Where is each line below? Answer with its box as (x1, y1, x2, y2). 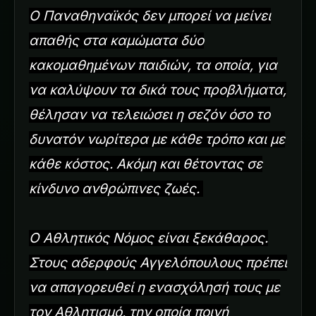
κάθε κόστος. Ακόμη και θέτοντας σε (29, 155, 262, 172)
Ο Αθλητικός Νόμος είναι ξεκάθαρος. (29, 229, 268, 246)
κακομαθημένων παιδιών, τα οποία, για (29, 56, 277, 73)
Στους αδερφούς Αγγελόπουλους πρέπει (29, 254, 287, 271)
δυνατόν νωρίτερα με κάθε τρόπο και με (29, 130, 285, 147)
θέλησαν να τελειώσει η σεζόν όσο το (29, 106, 270, 123)
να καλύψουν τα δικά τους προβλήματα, (29, 81, 286, 98)
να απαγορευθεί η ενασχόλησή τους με (29, 279, 280, 296)
